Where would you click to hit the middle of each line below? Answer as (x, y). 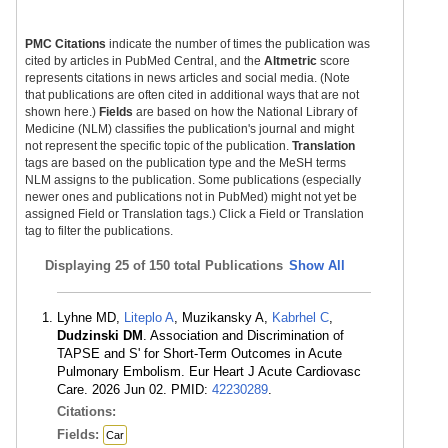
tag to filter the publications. (99, 231)
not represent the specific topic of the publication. (158, 146)
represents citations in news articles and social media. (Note (187, 78)
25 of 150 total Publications (199, 265)
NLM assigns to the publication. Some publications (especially (193, 180)
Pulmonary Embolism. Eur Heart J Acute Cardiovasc (209, 371)
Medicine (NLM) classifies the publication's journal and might (189, 129)
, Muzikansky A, (223, 317)
